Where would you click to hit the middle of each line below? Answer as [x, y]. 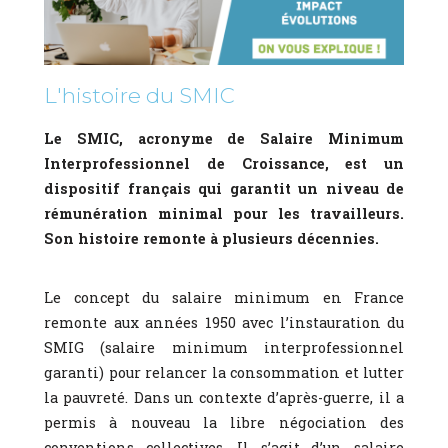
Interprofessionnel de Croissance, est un [224, 163]
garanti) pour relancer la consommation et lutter [224, 372]
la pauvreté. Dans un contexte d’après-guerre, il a [224, 397]
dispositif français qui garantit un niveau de [224, 188]
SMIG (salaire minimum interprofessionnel [224, 347]
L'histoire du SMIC [139, 94]
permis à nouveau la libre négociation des [224, 422]
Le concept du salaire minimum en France [224, 297]
